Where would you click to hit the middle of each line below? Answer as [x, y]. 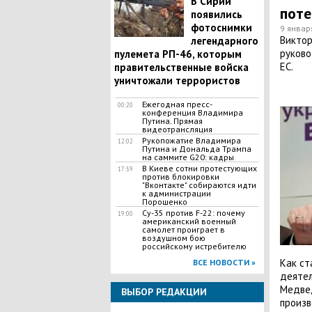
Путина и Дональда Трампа [196, 149]
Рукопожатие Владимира [191, 140]
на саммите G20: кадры [188, 157]
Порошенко [164, 202]
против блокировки [180, 177]
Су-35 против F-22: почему [193, 213]
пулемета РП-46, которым [178, 54]
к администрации [176, 193]
